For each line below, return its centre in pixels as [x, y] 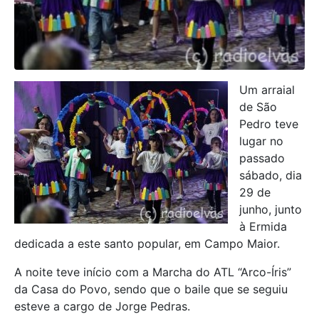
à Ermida [263, 226]
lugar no [261, 141]
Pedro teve [269, 124]
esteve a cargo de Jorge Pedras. [102, 306]
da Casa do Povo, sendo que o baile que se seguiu [151, 289]
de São [258, 107]
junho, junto [271, 209]
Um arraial [267, 90]
